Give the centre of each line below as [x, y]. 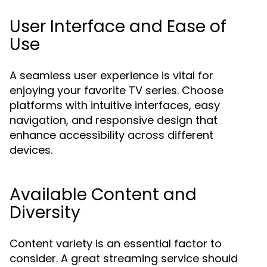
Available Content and [103, 195]
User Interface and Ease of [118, 27]
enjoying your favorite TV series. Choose [117, 90]
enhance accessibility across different [111, 135]
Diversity [45, 212]
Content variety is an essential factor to [116, 243]
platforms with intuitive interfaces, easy [115, 105]
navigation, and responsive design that [114, 120]
